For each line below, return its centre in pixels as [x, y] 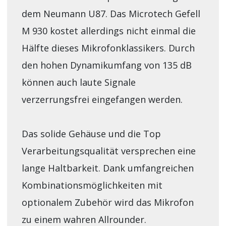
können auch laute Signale [78, 82]
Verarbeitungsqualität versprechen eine [108, 151]
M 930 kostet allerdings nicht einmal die [108, 31]
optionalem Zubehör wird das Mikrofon [107, 202]
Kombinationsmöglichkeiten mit [92, 185]
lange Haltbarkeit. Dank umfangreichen [107, 168]
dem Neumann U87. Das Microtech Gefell [111, 13]
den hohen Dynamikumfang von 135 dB [106, 65]
